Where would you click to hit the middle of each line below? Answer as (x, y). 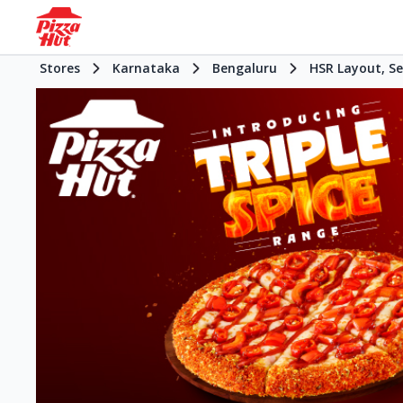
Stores (60, 68)
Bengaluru (245, 68)
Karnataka (146, 68)
